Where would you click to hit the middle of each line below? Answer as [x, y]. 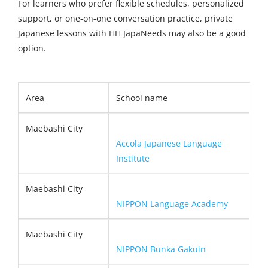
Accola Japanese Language [169, 144]
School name [142, 98]
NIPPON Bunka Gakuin [161, 249]
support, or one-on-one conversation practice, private [125, 19]
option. [32, 48]
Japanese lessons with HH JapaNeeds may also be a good [132, 33]
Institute [133, 159]
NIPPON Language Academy [172, 204]
